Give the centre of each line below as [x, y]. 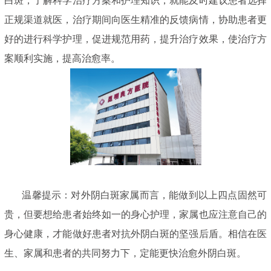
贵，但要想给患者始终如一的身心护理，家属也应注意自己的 [135, 215]
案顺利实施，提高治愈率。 [62, 59]
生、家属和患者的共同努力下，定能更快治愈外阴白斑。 [125, 253]
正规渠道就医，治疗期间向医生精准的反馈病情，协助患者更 [135, 20]
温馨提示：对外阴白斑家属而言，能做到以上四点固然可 [135, 195]
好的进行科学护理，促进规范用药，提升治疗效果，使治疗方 [135, 39]
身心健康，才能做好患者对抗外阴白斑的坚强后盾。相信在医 [135, 234]
